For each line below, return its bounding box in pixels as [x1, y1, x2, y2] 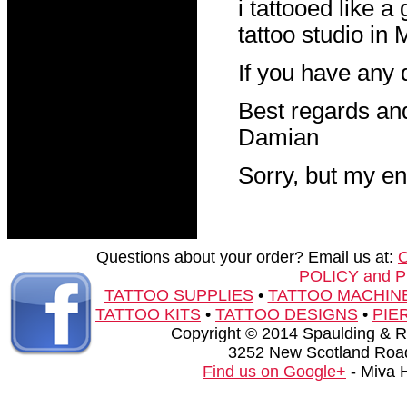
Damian [238, 124, 319, 150]
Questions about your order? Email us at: [96, 248, 398, 266]
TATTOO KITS [95, 305, 201, 323]
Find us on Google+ [203, 362, 346, 381]
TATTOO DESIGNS [215, 305, 358, 323]
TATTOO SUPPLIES [104, 286, 253, 304]
